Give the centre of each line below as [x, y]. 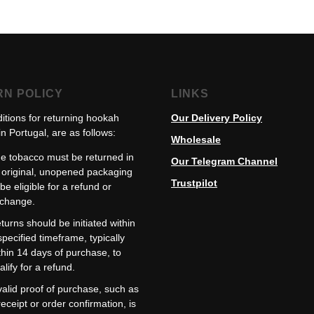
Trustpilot [194, 183]
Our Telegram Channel [224, 161]
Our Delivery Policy [217, 118]
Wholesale [196, 139]
